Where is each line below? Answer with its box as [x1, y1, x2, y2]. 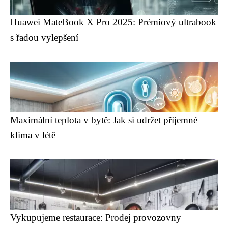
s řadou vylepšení [10, 32, 78, 43]
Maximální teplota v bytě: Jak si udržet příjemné [10, 115, 197, 125]
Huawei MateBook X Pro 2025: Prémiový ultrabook [10, 17, 216, 27]
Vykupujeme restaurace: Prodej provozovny [10, 212, 181, 223]
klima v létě [10, 130, 55, 140]
